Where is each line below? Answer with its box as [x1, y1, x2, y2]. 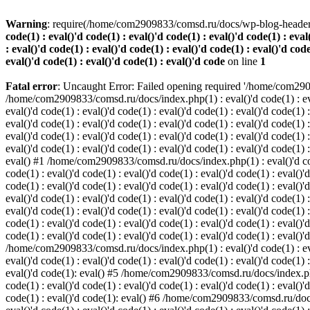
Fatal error [6, 80, 57, 92]
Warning [6, 18, 47, 30]
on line [225, 55, 260, 67]
